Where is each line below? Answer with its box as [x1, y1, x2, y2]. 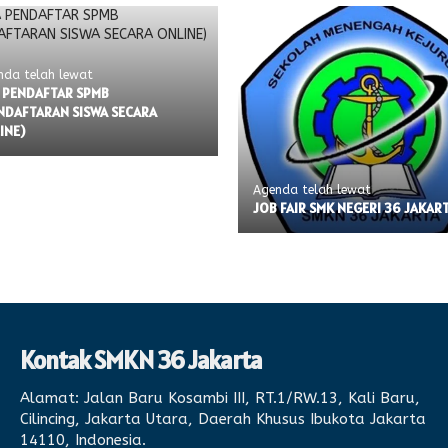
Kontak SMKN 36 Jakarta [19, 344, 262, 377]
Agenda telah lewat [252, 183, 371, 198]
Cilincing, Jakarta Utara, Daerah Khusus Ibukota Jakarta [19, 410, 426, 429]
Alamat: [19, 389, 79, 408]
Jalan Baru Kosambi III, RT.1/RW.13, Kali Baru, [78, 389, 420, 408]
